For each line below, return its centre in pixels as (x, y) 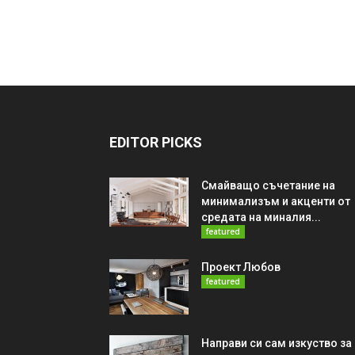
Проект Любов (241, 267)
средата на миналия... (261, 217)
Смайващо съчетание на (268, 185)
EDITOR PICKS (156, 142)
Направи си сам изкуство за (277, 343)
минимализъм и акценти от (276, 201)
